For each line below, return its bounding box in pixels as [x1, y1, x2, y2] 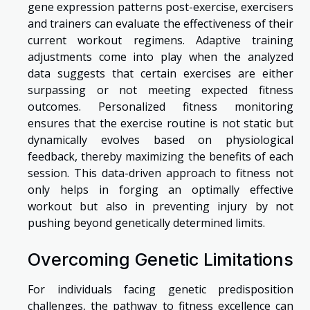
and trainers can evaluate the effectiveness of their [28, 16, 293, 32]
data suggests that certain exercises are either [28, 66, 293, 82]
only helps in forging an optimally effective [28, 182, 293, 198]
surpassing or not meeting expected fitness [28, 82, 293, 98]
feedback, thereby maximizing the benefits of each [28, 149, 293, 165]
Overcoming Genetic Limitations [28, 248, 293, 270]
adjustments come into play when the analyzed [28, 49, 293, 65]
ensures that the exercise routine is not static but [28, 116, 293, 131]
